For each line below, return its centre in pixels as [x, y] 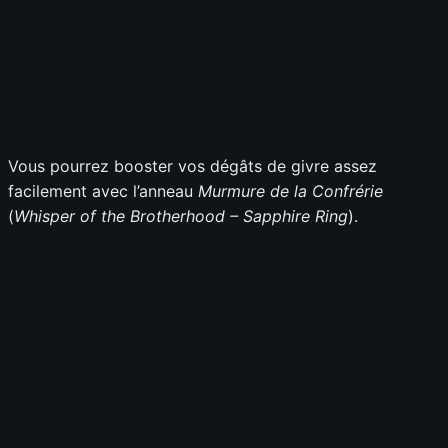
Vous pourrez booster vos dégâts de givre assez [192, 166]
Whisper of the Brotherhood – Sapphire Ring [181, 216]
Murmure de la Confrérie [290, 191]
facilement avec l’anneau [103, 191]
